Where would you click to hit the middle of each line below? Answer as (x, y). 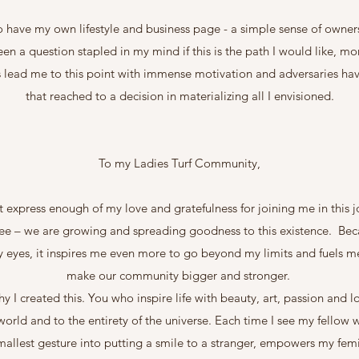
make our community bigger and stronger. (179, 275)
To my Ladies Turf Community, (179, 163)
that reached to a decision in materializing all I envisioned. (179, 95)
